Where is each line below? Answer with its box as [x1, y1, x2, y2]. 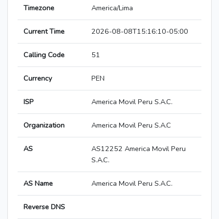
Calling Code [23, 50, 65, 60]
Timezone [23, 3, 54, 13]
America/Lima [91, 3, 133, 13]
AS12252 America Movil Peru [91, 144, 186, 154]
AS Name [23, 178, 53, 189]
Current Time [23, 26, 65, 37]
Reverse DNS [23, 202, 65, 212]
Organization [23, 120, 65, 131]
